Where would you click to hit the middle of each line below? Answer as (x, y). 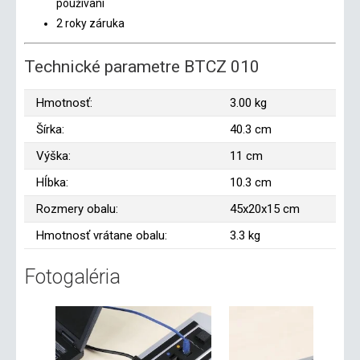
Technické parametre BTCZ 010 (142, 67)
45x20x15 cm (265, 209)
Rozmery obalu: (77, 209)
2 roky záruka (90, 23)
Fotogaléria (72, 277)
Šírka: (50, 130)
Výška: (53, 156)
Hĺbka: (52, 183)
